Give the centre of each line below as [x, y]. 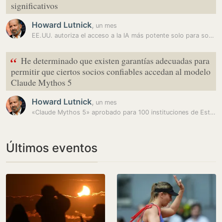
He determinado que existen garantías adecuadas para [115, 60]
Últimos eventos [52, 148]
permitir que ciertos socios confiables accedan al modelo [111, 71]
